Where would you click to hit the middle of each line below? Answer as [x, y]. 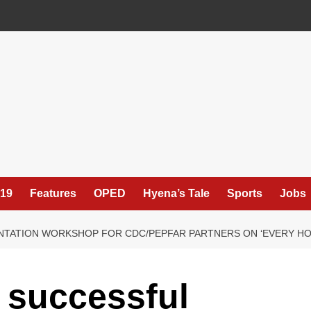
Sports [245, 194]
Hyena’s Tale [176, 194]
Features [53, 194]
